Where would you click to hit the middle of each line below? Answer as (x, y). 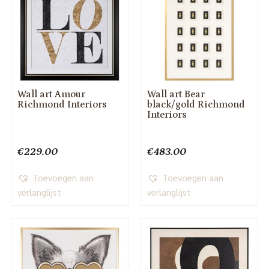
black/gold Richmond (196, 105)
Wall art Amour (51, 95)
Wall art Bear (176, 95)
